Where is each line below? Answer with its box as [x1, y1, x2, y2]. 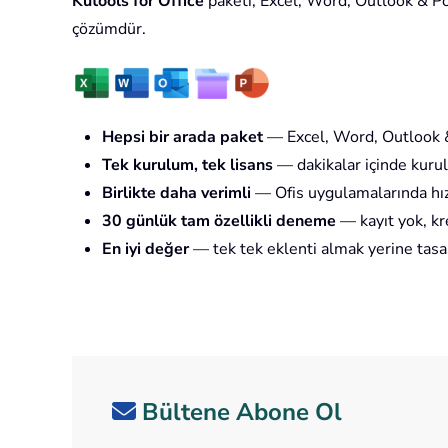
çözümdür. [72, 17, 146, 40]
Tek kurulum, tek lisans [102, 153, 273, 176]
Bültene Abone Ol [142, 395, 342, 428]
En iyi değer [102, 237, 189, 260]
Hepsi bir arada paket [102, 125, 263, 148]
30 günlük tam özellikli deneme [102, 209, 336, 232]
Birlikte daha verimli [102, 181, 251, 204]
